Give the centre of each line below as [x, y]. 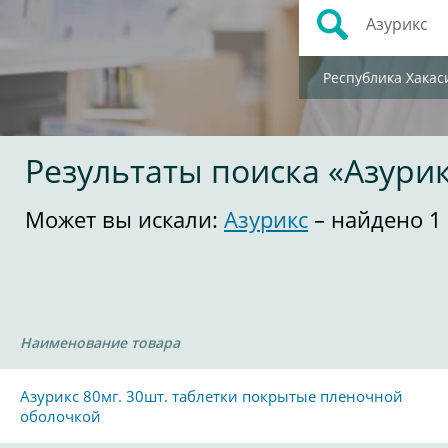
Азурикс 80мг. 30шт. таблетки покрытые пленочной [211, 396]
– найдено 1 [375, 219]
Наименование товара [100, 342]
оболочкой [60, 416]
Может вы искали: [124, 219]
